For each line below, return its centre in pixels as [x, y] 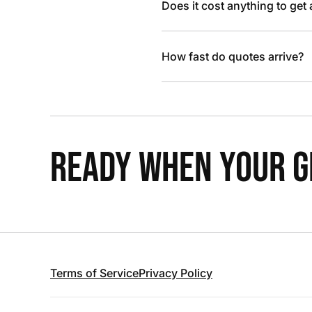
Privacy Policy [175, 273]
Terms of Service [94, 273]
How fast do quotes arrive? [233, 56]
